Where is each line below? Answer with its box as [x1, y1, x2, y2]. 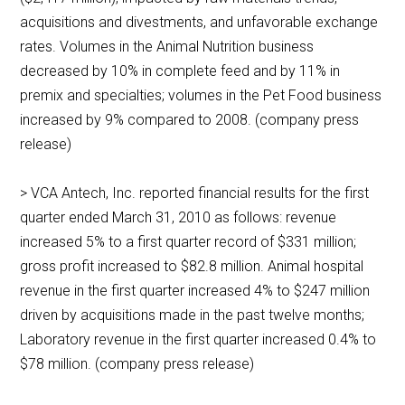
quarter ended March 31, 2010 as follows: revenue [20, 209, 337, 227]
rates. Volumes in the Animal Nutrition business [20, 38, 315, 56]
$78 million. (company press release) [20, 355, 255, 373]
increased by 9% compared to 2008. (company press [20, 111, 360, 129]
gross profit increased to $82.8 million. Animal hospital [20, 258, 364, 276]
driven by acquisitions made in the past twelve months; [20, 306, 365, 325]
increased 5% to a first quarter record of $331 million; [20, 233, 357, 251]
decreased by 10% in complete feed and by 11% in [20, 62, 341, 80]
